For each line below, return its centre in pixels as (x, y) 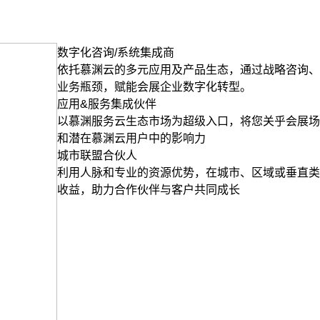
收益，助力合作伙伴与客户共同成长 (149, 190)
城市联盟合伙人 (97, 155)
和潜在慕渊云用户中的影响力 (131, 138)
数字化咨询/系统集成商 (116, 52)
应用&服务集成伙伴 (107, 104)
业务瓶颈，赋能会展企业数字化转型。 (154, 87)
